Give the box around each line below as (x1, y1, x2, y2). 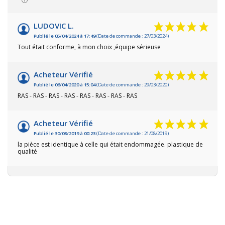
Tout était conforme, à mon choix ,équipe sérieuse (18, 43, 161, 52)
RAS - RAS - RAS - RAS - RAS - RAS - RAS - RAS (18, 91, 137, 100)
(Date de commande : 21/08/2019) (95, 130, 169, 137)
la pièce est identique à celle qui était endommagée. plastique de (18, 140, 203, 149)
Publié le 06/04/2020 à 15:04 (34, 81, 95, 88)
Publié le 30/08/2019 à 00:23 (34, 130, 95, 137)
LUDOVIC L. (34, 21, 74, 31)
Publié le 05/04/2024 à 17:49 (34, 33, 95, 40)
